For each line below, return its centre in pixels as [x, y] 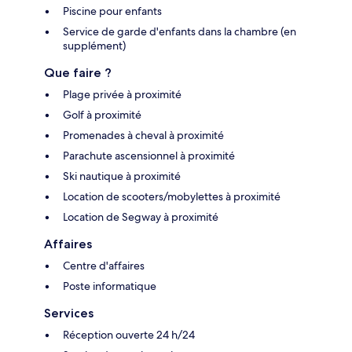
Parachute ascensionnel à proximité [149, 155]
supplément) [94, 45]
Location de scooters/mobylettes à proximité [172, 196]
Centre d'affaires [104, 265]
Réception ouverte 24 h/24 [129, 334]
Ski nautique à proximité [122, 176]
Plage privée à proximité [122, 94]
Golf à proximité [102, 114]
